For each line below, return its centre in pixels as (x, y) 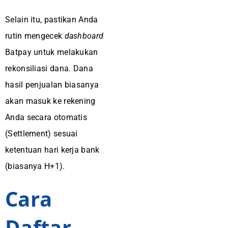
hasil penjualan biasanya (52, 85)
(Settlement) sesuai (41, 134)
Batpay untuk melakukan (52, 52)
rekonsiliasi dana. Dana (49, 68)
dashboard (84, 36)
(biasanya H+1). (35, 166)
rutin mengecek (35, 36)
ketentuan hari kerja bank (52, 150)
